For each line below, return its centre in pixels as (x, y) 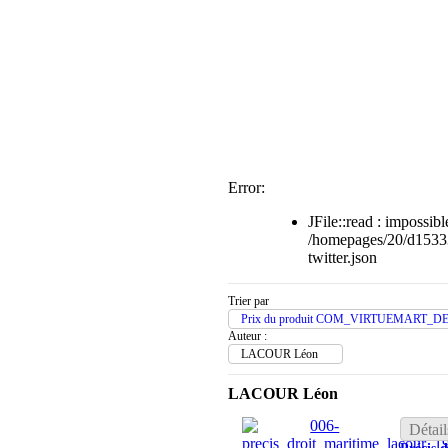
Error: (246, 187)
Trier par (248, 300)
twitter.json (342, 257)
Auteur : (247, 335)
